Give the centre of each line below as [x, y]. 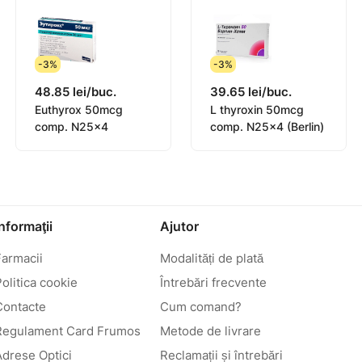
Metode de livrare [210, 331]
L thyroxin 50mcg [257, 110]
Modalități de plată [211, 258]
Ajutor [179, 226]
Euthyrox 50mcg [78, 110]
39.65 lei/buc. [250, 92]
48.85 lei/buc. [75, 92]
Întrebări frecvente [213, 282]
